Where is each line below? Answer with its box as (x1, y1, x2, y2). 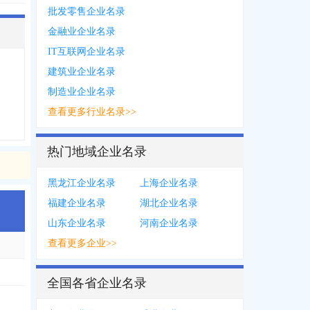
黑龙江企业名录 (48, 178, 116, 189)
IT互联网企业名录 (48, 46, 125, 57)
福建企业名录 (48, 198, 106, 209)
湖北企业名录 (140, 198, 198, 209)
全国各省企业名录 (47, 276, 147, 291)
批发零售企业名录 (48, 6, 125, 17)
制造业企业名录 (48, 86, 116, 98)
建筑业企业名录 (48, 66, 116, 77)
